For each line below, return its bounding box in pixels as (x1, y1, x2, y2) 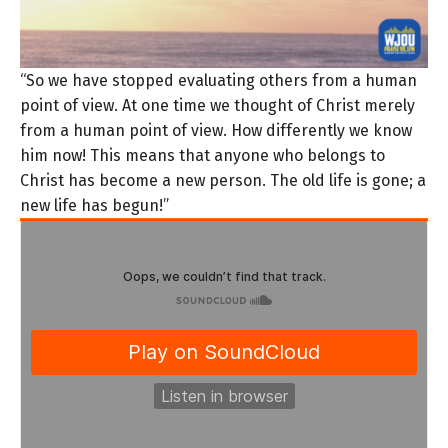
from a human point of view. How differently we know (20, 120, 412, 140)
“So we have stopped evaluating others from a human (20, 70, 417, 90)
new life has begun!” (20, 195, 169, 215)
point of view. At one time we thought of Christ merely (20, 95, 415, 115)
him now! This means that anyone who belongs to (20, 145, 385, 165)
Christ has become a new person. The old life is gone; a (20, 170, 426, 190)
